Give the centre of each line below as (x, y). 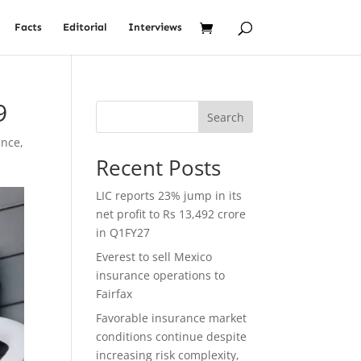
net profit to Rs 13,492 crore (171, 214)
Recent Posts (159, 168)
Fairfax (114, 294)
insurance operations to (161, 275)
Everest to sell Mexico (154, 257)
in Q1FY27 (123, 232)
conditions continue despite (172, 336)
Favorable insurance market (172, 318)
